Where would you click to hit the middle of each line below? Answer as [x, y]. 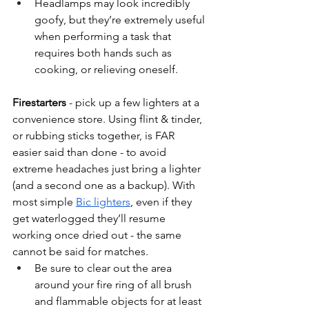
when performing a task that [104, 37]
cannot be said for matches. [82, 252]
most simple [44, 202]
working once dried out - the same [98, 235]
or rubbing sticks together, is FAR [95, 136]
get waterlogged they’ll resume [90, 219]
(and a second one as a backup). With [105, 186]
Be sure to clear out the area [104, 268]
